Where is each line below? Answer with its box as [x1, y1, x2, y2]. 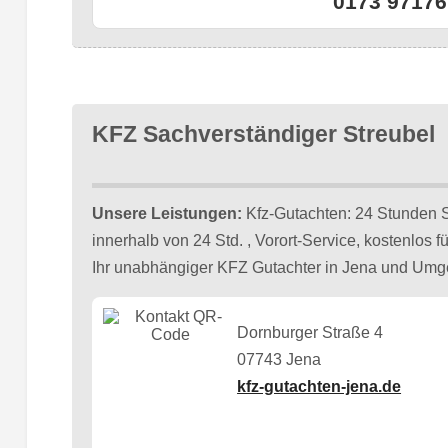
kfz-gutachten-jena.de [237, 378, 402, 396]
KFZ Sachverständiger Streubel [91, 121, 435, 148]
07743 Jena [237, 351, 322, 369]
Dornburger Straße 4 [237, 324, 384, 342]
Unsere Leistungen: [91, 204, 242, 222]
